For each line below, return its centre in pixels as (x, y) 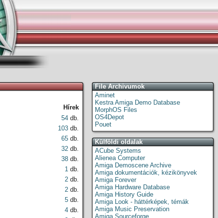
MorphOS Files (116, 110)
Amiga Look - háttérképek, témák (142, 202)
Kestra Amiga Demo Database (137, 102)
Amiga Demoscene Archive (133, 165)
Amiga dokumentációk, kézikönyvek (146, 173)
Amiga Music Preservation (132, 209)
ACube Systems (118, 151)
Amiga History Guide (124, 194)
